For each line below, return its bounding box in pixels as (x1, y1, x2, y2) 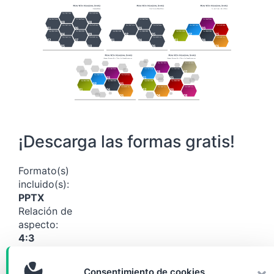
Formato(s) (18, 165, 69, 177)
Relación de (18, 205, 72, 218)
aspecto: (18, 218, 58, 231)
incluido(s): (18, 178, 69, 191)
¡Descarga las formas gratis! (18, 131, 235, 152)
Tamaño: (18, 245, 57, 258)
